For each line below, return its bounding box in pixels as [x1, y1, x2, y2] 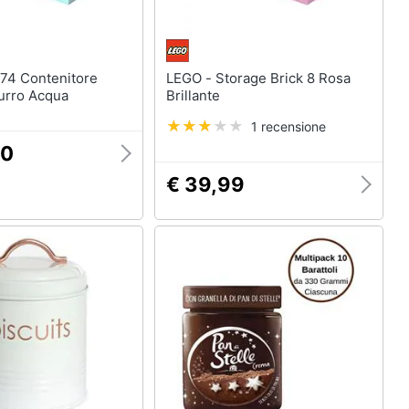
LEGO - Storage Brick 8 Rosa [165, 69, 215, 87]
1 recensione [250, 119, 326, 134]
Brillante [165, 87, 220, 104]
